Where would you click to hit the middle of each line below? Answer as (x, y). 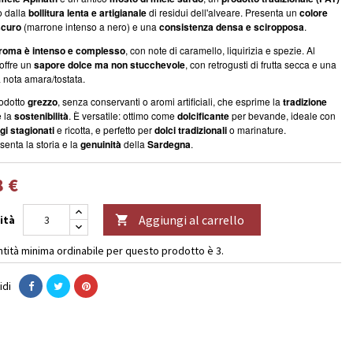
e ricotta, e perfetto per (104, 130)
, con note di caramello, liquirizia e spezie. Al (220, 50)
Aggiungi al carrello (191, 220)
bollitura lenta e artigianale (87, 13)
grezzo (43, 102)
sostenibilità (41, 116)
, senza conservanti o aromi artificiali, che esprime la (170, 101)
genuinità (101, 144)
